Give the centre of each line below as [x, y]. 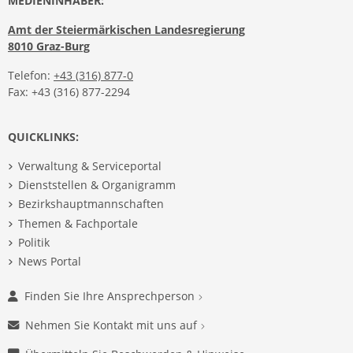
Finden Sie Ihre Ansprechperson [111, 296]
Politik [33, 242]
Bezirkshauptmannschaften [91, 204]
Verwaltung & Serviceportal [89, 166]
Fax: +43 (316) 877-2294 [69, 92]
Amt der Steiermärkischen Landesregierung [126, 30]
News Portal [49, 261]
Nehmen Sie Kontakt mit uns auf [113, 325]
